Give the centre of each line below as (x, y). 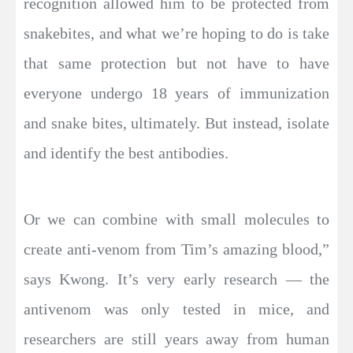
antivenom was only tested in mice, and (176, 308)
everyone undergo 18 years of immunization (176, 93)
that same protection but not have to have (176, 63)
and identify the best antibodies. (126, 152)
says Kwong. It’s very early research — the (176, 279)
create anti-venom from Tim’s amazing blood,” (176, 249)
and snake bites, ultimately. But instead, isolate (176, 123)
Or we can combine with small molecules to (176, 219)
